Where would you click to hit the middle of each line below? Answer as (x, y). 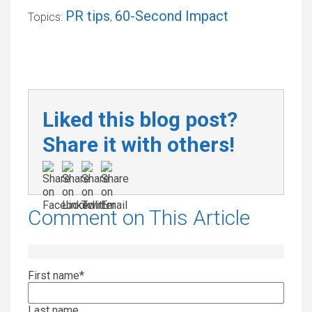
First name (54, 276)
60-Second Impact (172, 16)
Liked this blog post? (140, 120)
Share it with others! (139, 145)
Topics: (47, 17)
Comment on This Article (139, 218)
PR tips (88, 16)
